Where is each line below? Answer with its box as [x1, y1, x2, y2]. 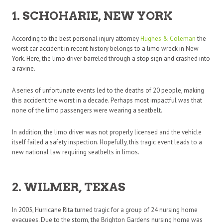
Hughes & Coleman [140, 34, 196, 43]
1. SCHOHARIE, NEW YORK [12, 8, 172, 23]
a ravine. [12, 64, 35, 73]
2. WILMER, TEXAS [12, 180, 125, 194]
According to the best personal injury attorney [12, 34, 140, 43]
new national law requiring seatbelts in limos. [12, 147, 139, 156]
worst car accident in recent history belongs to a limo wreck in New [12, 44, 199, 53]
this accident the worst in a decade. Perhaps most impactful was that [12, 96, 202, 105]
